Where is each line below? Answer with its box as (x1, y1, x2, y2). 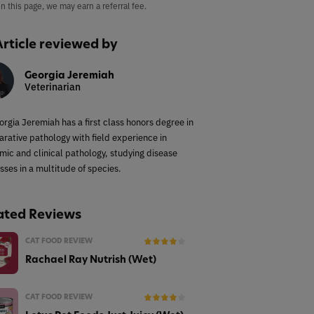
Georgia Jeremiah (25, 67, 114, 81)
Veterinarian (25, 78, 81, 93)
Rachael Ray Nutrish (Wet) (25, 252, 156, 266)
